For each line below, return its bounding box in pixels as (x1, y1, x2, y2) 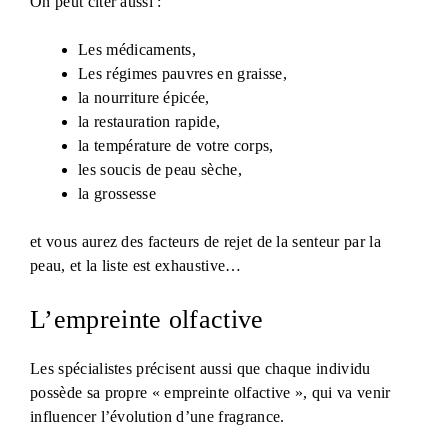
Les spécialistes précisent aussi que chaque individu (30, 359, 371, 377)
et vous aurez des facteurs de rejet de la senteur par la (30, 232, 381, 250)
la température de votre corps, (78, 136, 274, 154)
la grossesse (78, 184, 156, 202)
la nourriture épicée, (78, 88, 210, 106)
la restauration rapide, (78, 112, 221, 130)
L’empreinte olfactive (30, 304, 264, 334)
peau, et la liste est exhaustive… (30, 256, 242, 274)
